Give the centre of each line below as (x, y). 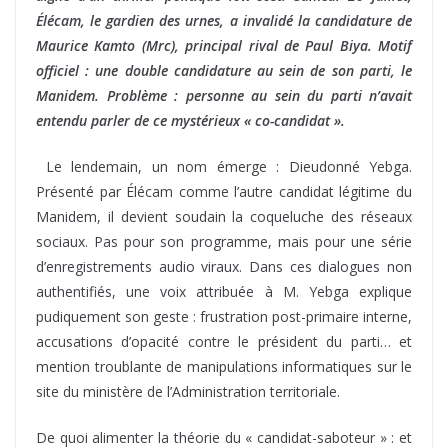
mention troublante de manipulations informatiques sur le (224, 366)
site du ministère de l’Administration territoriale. (188, 391)
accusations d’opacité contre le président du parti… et (224, 341)
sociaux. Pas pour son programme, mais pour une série (224, 241)
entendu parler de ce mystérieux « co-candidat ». (194, 120)
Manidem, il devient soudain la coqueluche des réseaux (224, 216)
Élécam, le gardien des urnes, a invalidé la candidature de (224, 20)
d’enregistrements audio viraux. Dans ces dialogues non (224, 266)
